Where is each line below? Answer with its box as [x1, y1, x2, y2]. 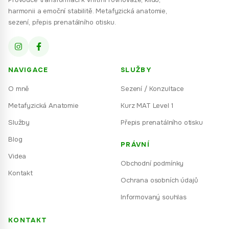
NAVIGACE [8, 65, 49, 74]
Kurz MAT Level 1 [121, 101, 173, 110]
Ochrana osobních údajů [121, 176, 198, 185]
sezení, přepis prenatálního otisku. [8, 18, 116, 27]
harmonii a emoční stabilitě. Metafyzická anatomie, [8, 7, 167, 15]
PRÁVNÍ [121, 140, 150, 149]
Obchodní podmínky [121, 159, 184, 168]
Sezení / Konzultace [121, 84, 184, 93]
